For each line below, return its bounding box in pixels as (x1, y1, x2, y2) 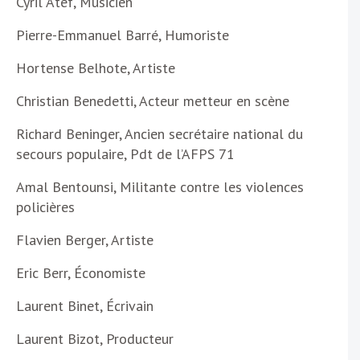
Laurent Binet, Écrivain (16, 297, 153, 316)
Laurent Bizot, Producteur (16, 329, 174, 349)
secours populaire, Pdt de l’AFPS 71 (16, 145, 235, 164)
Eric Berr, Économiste (16, 264, 145, 283)
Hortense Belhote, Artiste (16, 59, 175, 78)
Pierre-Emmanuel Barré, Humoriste (16, 26, 229, 45)
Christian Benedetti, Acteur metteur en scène (16, 92, 289, 111)
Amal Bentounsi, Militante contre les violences (16, 178, 304, 197)
